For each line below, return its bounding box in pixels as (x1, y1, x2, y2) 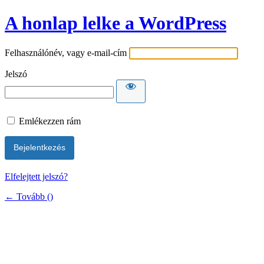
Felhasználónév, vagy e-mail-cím (5, 47, 127, 58)
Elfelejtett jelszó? (5, 171, 68, 181)
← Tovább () (5, 191, 53, 202)
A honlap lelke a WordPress (5, 12, 226, 34)
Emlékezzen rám (19, 115, 81, 126)
